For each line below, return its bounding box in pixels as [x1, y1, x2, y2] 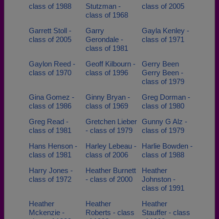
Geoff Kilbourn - [85, 60, 135, 68]
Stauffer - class [142, 208, 190, 217]
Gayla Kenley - [142, 26, 189, 35]
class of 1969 [85, 102, 128, 110]
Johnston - [142, 175, 175, 183]
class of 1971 [142, 35, 184, 44]
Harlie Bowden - [142, 142, 193, 150]
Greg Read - [29, 117, 68, 126]
